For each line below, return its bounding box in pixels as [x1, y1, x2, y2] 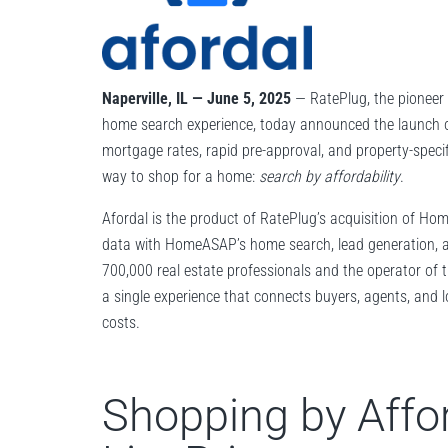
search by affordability [259, 166, 400, 186]
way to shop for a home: [102, 166, 259, 186]
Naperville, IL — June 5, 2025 [102, 88, 291, 108]
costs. [102, 312, 140, 332]
